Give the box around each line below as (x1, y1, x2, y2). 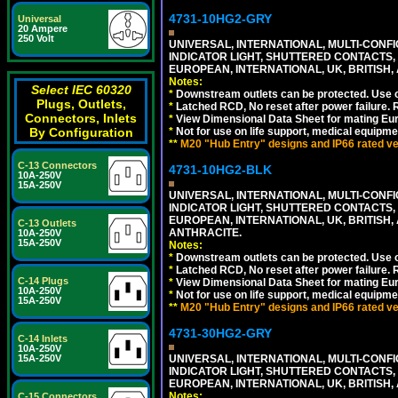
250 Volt (18, 33, 54, 44)
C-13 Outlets (18, 218, 76, 228)
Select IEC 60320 (30, 83, 131, 97)
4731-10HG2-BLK (169, 163, 272, 177)
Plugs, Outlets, (36, 97, 126, 111)
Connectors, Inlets (25, 111, 137, 125)
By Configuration (28, 125, 133, 139)
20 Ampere (18, 23, 68, 34)
